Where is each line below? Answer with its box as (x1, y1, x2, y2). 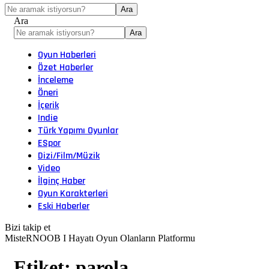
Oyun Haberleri (38, 49, 96, 61)
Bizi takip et (5, 222, 50, 232)
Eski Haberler (38, 200, 89, 213)
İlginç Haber (38, 175, 85, 187)
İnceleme (38, 74, 73, 86)
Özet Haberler (38, 61, 93, 74)
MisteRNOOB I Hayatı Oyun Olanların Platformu (5, 233, 195, 243)
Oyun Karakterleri (38, 187, 108, 200)
